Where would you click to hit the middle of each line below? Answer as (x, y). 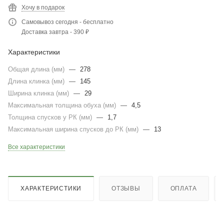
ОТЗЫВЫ (126, 188)
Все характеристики (36, 147)
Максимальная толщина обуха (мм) (63, 105)
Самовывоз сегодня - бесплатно (67, 22)
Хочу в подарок (43, 7)
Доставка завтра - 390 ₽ (55, 32)
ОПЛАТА (183, 188)
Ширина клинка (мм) (39, 93)
